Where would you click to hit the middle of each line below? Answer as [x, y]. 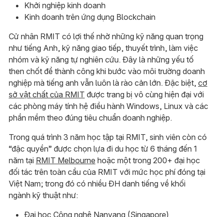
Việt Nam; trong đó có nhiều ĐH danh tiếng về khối [97, 184]
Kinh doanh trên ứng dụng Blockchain [90, 17]
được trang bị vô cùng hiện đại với [144, 95]
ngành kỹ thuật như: [43, 195]
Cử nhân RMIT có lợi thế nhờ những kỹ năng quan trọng [106, 37]
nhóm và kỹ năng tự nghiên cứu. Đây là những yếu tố [101, 60]
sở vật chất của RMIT [46, 95]
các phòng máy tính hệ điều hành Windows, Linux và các [108, 106]
